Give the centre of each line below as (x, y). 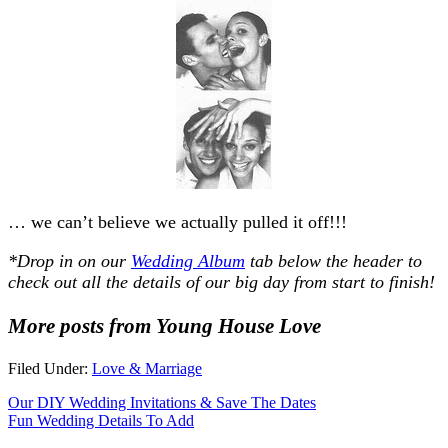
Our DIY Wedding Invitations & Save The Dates (162, 402)
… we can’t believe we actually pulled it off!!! (177, 221)
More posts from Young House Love (164, 325)
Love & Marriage (147, 368)
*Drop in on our (69, 260)
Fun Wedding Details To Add (101, 420)
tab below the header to (333, 260)
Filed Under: (50, 368)
